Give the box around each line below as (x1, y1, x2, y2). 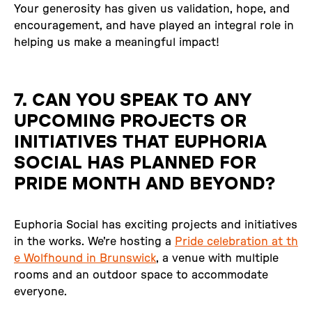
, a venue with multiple (156, 252, 279, 264)
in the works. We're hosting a (14, 235, 175, 247)
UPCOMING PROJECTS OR (14, 111, 247, 130)
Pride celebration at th (175, 235, 298, 247)
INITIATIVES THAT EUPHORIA (14, 132, 267, 151)
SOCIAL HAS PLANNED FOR (14, 153, 256, 172)
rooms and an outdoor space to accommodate (14, 269, 268, 281)
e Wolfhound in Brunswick (14, 252, 156, 264)
